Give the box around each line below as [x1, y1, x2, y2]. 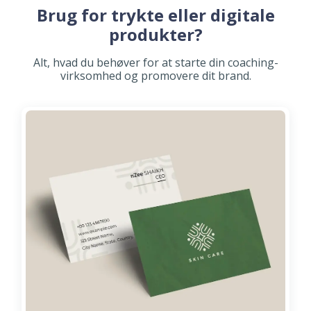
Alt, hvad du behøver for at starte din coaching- [33, 55, 278, 71]
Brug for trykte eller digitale [36, 3, 275, 27]
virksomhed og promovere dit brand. [60, 68, 251, 84]
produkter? [108, 23, 203, 47]
